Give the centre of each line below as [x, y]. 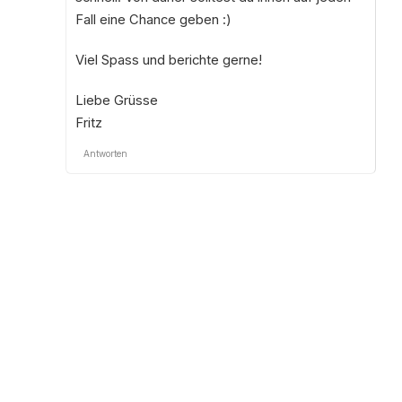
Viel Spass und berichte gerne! [168, 60]
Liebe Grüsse [116, 100]
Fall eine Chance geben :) [153, 19]
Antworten [105, 153]
